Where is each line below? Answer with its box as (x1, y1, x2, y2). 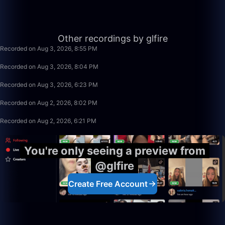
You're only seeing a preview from (24, 144, 205, 157)
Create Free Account (68, 179, 148, 189)
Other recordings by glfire (57, 33, 168, 44)
